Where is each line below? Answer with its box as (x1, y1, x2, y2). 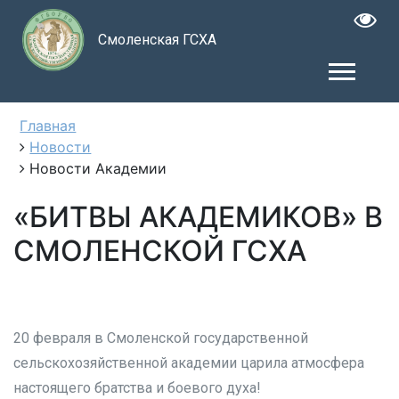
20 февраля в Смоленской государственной (13, 330, 308, 347)
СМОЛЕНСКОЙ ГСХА (13, 232, 306, 268)
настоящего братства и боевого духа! (13, 379, 261, 397)
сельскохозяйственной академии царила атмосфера (13, 354, 364, 372)
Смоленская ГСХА (97, 30, 216, 48)
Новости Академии (29, 159, 167, 177)
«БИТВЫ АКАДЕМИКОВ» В (13, 199, 383, 234)
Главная (20, 116, 77, 134)
